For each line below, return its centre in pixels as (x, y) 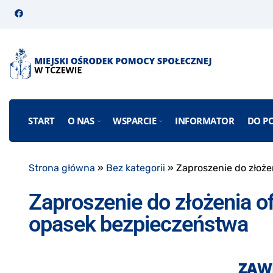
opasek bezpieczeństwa (139, 225)
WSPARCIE (135, 120)
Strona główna (62, 168)
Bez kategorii (136, 168)
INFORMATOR (205, 120)
